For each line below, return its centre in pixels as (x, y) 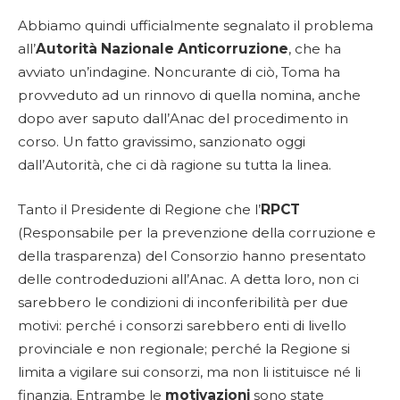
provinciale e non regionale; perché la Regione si (184, 348)
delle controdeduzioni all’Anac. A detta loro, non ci (188, 279)
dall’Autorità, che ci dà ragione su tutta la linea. (175, 165)
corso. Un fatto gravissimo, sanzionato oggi (162, 142)
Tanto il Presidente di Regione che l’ (139, 209)
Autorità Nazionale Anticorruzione (162, 49)
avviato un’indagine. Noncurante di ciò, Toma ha (179, 72)
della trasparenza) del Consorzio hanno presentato (192, 255)
